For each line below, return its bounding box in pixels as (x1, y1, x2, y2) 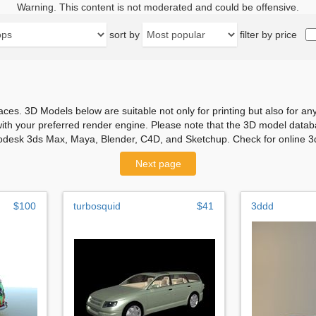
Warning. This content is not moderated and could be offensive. (17, 1, 299, 13)
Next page (135, 157, 181, 169)
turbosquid (73, 200, 121, 212)
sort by (109, 29, 140, 40)
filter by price (240, 29, 297, 40)
